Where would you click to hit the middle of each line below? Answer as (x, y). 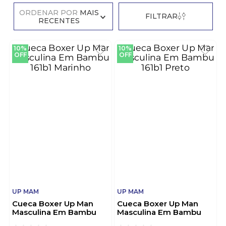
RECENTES (59, 21)
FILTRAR (162, 16)
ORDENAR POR (48, 13)
